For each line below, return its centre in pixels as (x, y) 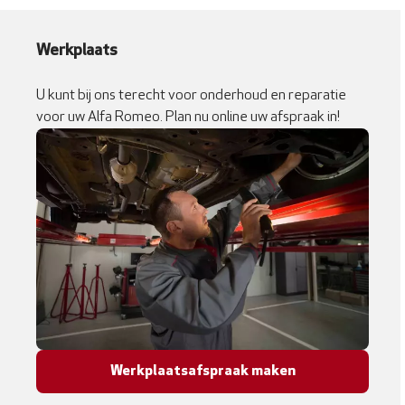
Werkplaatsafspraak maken (202, 371)
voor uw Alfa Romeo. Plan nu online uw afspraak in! (188, 117)
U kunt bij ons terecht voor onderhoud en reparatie (191, 95)
